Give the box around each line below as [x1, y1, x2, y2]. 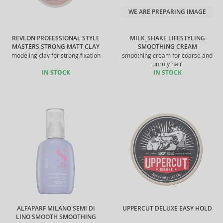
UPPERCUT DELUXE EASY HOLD [122, 205, 212, 213]
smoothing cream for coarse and [122, 52, 213, 59]
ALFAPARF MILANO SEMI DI [16, 205, 95, 213]
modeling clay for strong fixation [11, 52, 101, 59]
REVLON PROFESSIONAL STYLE [12, 34, 100, 42]
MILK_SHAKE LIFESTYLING [129, 34, 205, 42]
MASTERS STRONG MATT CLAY [12, 43, 100, 51]
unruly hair [152, 60, 182, 68]
